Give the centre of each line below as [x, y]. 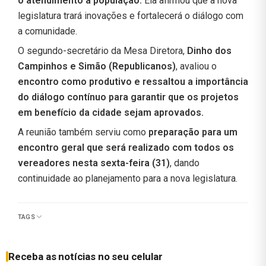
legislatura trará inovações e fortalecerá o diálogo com [131, 15]
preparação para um [193, 132]
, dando [185, 163]
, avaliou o [196, 66]
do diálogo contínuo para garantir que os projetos [128, 97]
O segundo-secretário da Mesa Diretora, [102, 50]
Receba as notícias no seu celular [85, 256]
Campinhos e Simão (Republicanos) [97, 66]
